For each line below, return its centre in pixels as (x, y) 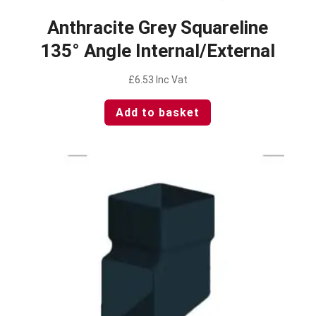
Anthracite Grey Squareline (158, 28)
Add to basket (158, 113)
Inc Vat (171, 80)
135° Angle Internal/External (158, 51)
